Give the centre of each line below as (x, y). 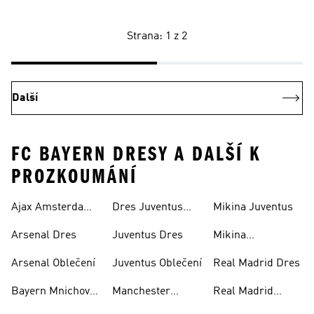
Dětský (129, 224)
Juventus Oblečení (157, 264)
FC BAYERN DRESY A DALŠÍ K (136, 154)
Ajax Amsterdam (52, 207)
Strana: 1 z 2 (157, 36)
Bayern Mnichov (50, 292)
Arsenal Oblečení (53, 264)
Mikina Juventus (253, 207)
